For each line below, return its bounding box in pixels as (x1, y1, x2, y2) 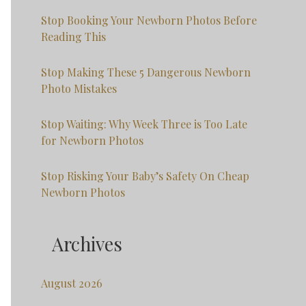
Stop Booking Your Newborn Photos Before (41, 13, 257, 28)
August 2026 (41, 276, 102, 291)
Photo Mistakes (41, 81, 117, 96)
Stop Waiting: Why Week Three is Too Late (41, 117, 247, 132)
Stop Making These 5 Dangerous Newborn (41, 65, 251, 80)
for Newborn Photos (41, 133, 143, 148)
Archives (52, 232, 122, 257)
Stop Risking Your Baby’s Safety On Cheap (41, 169, 249, 184)
